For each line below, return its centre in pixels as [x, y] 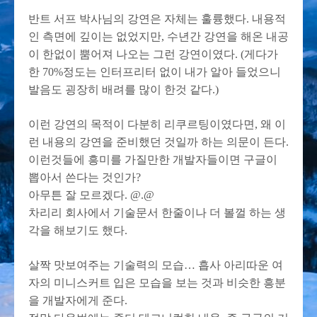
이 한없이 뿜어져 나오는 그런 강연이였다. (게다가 [153, 54]
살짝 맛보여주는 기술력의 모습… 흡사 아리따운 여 [156, 265]
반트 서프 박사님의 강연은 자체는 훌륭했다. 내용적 [157, 19]
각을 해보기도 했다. [78, 230]
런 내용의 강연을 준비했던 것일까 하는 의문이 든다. [158, 142]
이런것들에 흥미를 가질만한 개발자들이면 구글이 [153, 160]
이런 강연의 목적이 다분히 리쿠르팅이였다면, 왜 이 [157, 124]
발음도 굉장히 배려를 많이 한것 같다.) [123, 90]
